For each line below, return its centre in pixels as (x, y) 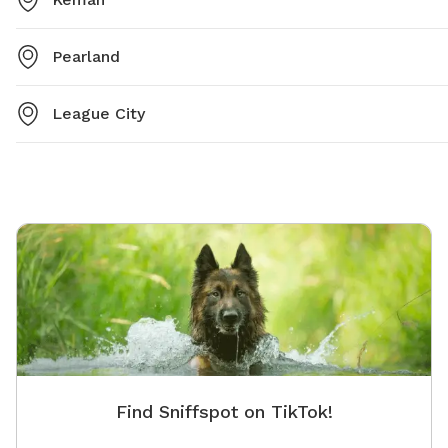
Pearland (86, 57)
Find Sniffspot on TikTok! (224, 412)
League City (98, 114)
